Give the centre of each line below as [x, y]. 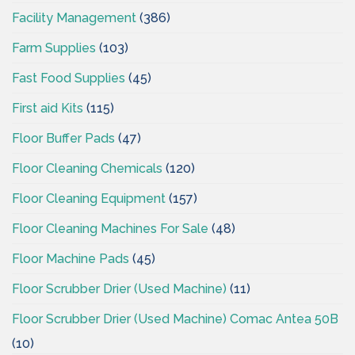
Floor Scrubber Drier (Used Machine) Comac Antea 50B [175, 319]
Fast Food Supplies [69, 78]
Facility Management [74, 17]
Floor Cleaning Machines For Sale [110, 228]
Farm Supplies [54, 48]
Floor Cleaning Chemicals [87, 168]
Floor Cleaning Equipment [89, 198]
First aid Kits [48, 108]
